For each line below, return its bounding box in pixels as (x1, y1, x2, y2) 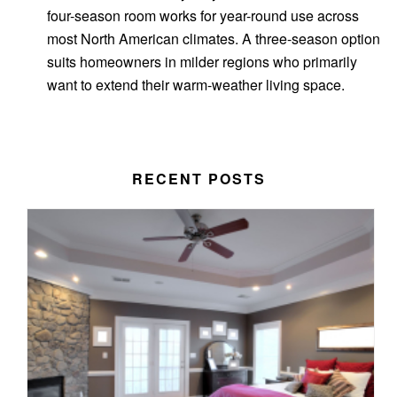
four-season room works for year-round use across (46, 4, 359, 26)
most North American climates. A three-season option (46, 27, 380, 49)
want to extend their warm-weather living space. (46, 74, 345, 95)
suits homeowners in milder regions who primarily (46, 51, 357, 72)
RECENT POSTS (131, 167, 266, 189)
